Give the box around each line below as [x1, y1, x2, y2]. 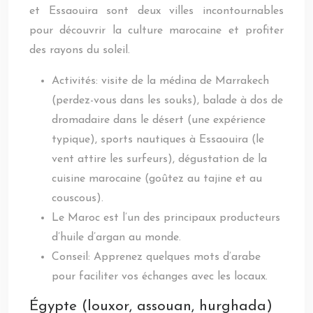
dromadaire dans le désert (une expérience [52, 115, 265, 126]
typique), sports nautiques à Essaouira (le [52, 134, 264, 145]
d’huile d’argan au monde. [52, 232, 181, 243]
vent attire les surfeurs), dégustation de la [52, 154, 267, 165]
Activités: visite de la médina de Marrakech [52, 75, 269, 87]
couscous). [52, 193, 103, 204]
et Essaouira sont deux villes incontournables [29, 6, 284, 17]
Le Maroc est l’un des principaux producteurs [52, 212, 280, 224]
